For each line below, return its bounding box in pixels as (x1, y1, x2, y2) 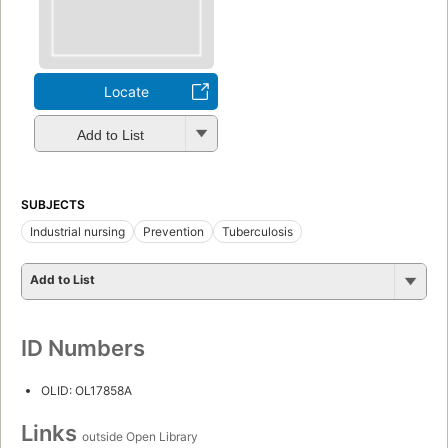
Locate (103, 83, 149, 101)
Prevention (143, 224, 204, 240)
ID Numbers (21, 335, 145, 362)
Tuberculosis (222, 224, 293, 240)
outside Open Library (82, 429, 198, 445)
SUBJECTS (21, 197, 85, 213)
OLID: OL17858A (41, 383, 132, 399)
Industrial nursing (30, 224, 125, 240)
